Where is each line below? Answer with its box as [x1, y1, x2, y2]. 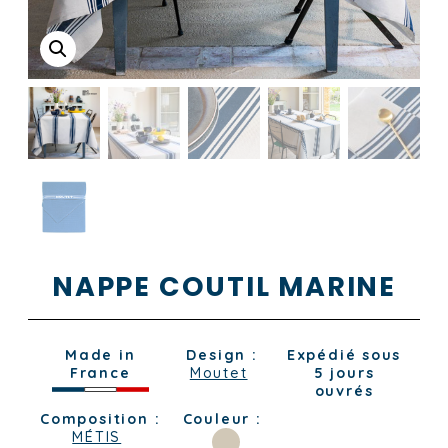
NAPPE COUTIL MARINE [51, 268, 397, 306]
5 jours [313, 364, 375, 383]
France [69, 364, 131, 383]
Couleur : [182, 410, 262, 429]
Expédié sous [286, 346, 402, 365]
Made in [64, 346, 136, 365]
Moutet [189, 364, 248, 383]
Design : [186, 346, 258, 365]
